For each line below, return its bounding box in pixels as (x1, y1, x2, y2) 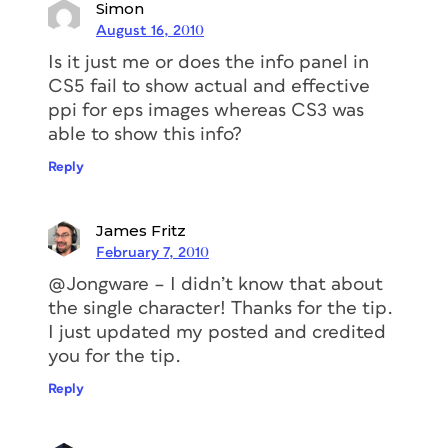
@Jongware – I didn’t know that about (48, 274, 383, 294)
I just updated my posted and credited (48, 322, 386, 342)
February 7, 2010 (96, 244, 209, 260)
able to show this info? (48, 124, 242, 144)
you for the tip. (48, 346, 181, 366)
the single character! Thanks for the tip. (48, 298, 393, 318)
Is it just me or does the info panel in (48, 52, 369, 72)
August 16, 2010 (96, 22, 204, 38)
